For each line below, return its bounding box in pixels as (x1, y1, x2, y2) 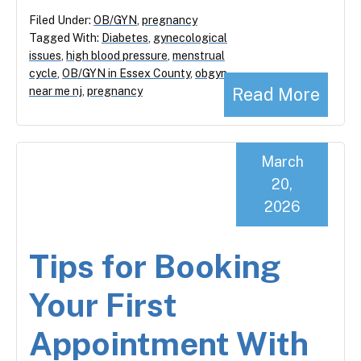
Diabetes (102, 31, 148, 44)
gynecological (153, 31, 227, 44)
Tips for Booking (29, 247, 280, 285)
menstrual (172, 48, 225, 62)
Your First (29, 285, 177, 324)
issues (29, 48, 61, 62)
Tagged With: (29, 31, 102, 44)
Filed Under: (29, 13, 93, 27)
